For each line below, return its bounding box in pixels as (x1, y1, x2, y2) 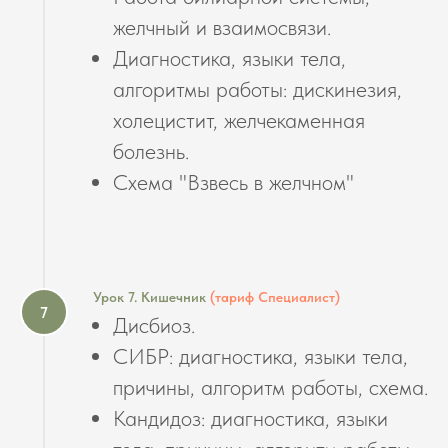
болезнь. (113, 138, 189, 165)
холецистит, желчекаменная (113, 107, 365, 134)
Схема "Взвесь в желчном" (113, 169, 354, 196)
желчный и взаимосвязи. (113, 14, 331, 41)
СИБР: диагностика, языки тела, (113, 343, 408, 370)
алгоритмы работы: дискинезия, (113, 76, 402, 103)
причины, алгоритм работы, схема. (113, 374, 428, 401)
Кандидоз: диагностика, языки (113, 405, 388, 432)
